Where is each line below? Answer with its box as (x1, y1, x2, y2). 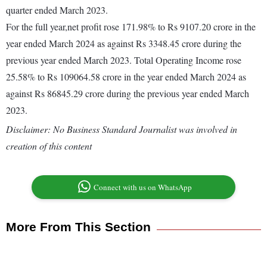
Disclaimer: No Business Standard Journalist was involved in (6, 123, 237, 136)
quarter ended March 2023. (6, 4, 108, 17)
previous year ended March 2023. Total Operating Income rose (6, 54, 241, 67)
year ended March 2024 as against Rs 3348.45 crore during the (6, 37, 241, 50)
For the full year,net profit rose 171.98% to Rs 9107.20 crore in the (6, 20, 256, 33)
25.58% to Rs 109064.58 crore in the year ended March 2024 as (6, 70, 246, 83)
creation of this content (6, 139, 92, 153)
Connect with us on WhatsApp (94, 182, 193, 193)
